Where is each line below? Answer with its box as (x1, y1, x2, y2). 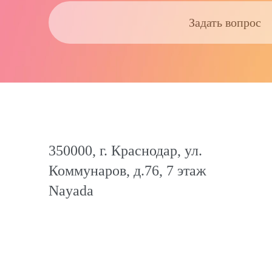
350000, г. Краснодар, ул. (49, 143, 202, 158)
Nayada (49, 183, 93, 199)
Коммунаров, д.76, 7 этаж (49, 163, 206, 178)
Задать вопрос (188, 15, 261, 29)
